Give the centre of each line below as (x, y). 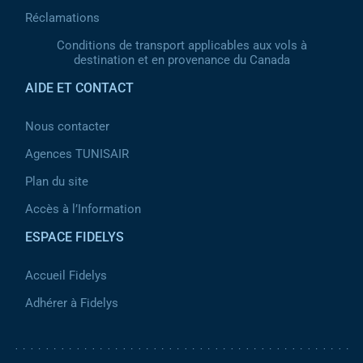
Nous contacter (67, 126)
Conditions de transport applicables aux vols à (181, 45)
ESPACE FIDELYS (75, 237)
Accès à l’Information (83, 209)
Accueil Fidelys (66, 275)
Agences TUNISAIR (77, 154)
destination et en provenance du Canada (181, 60)
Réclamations (62, 18)
